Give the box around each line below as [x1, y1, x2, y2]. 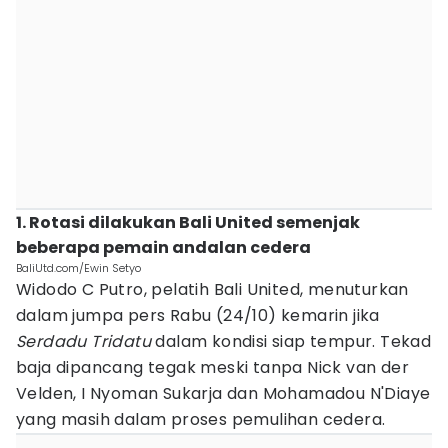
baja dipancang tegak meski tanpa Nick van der [16, 356, 409, 379]
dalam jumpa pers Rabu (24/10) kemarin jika [16, 304, 380, 327]
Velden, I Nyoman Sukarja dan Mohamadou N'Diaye [16, 382, 431, 405]
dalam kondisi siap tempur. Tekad [151, 330, 432, 353]
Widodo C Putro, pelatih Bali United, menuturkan [16, 278, 409, 301]
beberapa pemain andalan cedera [16, 236, 311, 259]
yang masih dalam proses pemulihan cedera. [16, 408, 386, 431]
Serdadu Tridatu [16, 330, 151, 353]
